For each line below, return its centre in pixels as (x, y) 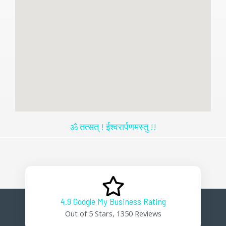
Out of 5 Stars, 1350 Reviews (113, 213)
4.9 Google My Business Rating (113, 201)
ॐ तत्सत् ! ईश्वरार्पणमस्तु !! (113, 126)
